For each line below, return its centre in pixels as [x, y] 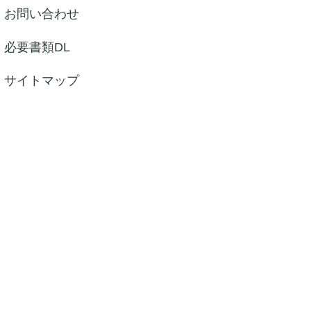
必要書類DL [37, 47]
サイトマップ [42, 81]
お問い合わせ [42, 14]
